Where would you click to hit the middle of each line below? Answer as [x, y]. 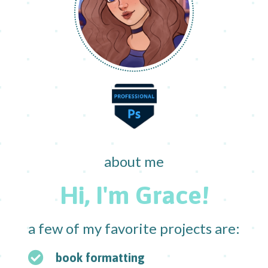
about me [134, 162]
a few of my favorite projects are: [134, 229]
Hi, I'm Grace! [134, 195]
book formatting [100, 258]
